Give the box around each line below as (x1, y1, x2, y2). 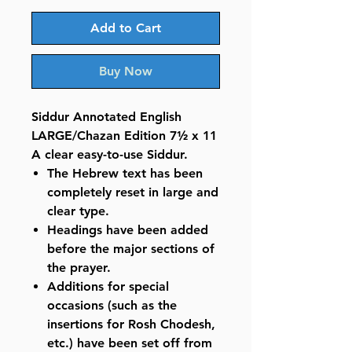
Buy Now (99, 64, 152, 79)
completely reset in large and (47, 185, 218, 200)
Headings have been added (47, 222, 208, 238)
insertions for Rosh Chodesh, (47, 317, 215, 332)
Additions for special (47, 279, 169, 295)
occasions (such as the (47, 298, 177, 313)
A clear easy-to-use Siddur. (31, 147, 192, 163)
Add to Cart (90, 20, 161, 36)
